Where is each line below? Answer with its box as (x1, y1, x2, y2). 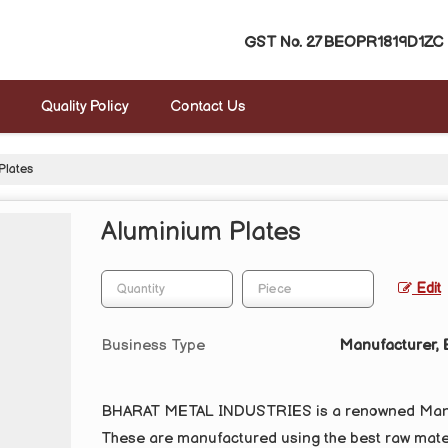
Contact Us (170, 97, 245, 116)
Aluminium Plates (101, 217, 301, 248)
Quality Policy (41, 97, 129, 116)
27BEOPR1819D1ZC (306, 33, 443, 53)
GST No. (244, 33, 302, 53)
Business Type (101, 336, 205, 355)
